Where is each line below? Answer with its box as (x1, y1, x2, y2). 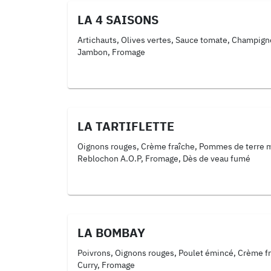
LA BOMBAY (77, 224, 145, 241)
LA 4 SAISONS (77, 11, 158, 28)
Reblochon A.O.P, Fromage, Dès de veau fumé (77, 153, 250, 164)
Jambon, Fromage (77, 47, 145, 57)
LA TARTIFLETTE (77, 118, 174, 134)
